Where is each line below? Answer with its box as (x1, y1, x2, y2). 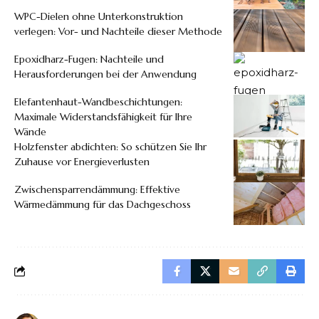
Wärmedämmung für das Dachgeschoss (14, 197, 191, 211)
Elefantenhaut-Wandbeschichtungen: (14, 95, 182, 108)
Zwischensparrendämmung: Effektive (14, 182, 180, 196)
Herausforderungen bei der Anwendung (14, 67, 197, 80)
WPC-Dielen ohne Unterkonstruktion (14, 9, 183, 23)
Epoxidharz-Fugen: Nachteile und (14, 52, 164, 66)
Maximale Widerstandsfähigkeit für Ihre (14, 110, 192, 123)
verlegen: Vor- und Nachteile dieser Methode (14, 24, 222, 38)
